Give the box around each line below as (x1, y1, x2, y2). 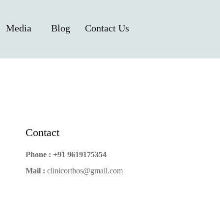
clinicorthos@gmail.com (47, 166, 123, 175)
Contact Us (84, 22, 129, 33)
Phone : (25, 150, 51, 159)
